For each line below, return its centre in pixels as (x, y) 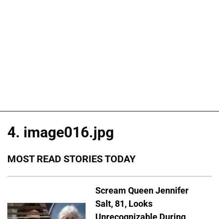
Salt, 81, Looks (124, 203)
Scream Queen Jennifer (142, 190)
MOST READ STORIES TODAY (71, 159)
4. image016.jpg (61, 132)
